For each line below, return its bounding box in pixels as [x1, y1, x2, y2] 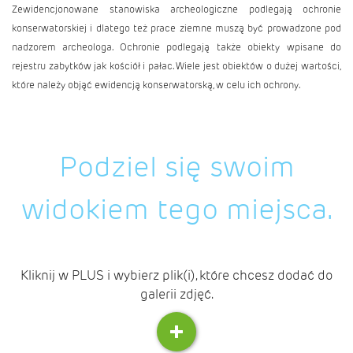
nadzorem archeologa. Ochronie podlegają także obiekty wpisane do [12, 41, 341, 53]
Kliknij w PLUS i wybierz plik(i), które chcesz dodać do [20, 267, 333, 284]
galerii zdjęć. [139, 286, 214, 303]
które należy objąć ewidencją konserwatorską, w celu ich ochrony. [12, 79, 300, 91]
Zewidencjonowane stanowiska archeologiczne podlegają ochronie [12, 3, 341, 15]
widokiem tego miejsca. [20, 191, 333, 227]
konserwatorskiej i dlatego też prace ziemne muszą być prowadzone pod [12, 22, 341, 34]
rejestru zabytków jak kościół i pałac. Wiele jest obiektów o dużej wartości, [12, 60, 341, 72]
